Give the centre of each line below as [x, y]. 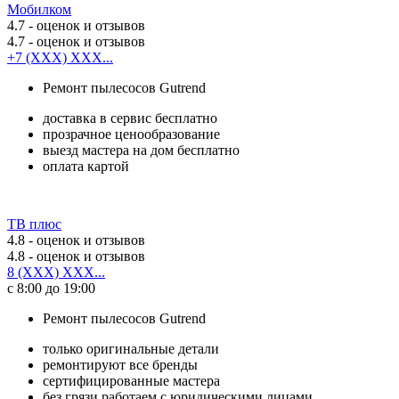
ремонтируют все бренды [120, 364]
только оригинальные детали [131, 348]
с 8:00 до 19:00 [51, 288]
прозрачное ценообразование [131, 134]
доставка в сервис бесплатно [130, 118]
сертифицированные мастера [131, 380]
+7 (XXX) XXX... [60, 57]
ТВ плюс [34, 224]
